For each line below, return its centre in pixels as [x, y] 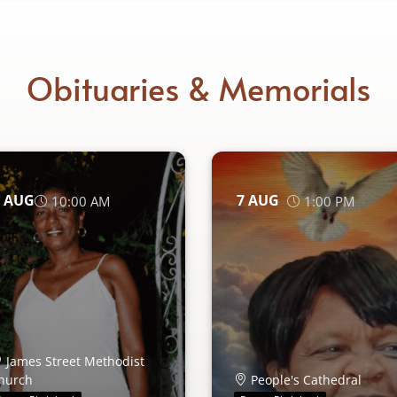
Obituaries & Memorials [198, 87]
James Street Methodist [75, 362]
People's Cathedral [306, 380]
